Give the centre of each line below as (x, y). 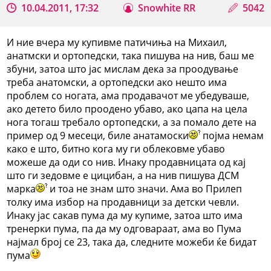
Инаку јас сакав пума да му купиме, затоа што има (125, 215)
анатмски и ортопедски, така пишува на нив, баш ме (131, 55)
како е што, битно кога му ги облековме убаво (116, 149)
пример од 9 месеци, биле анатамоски (98, 135)
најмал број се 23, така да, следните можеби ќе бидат (132, 242)
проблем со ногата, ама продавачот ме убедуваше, (128, 95)
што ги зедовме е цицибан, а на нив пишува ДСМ (123, 175)
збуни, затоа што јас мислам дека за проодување (123, 69)
